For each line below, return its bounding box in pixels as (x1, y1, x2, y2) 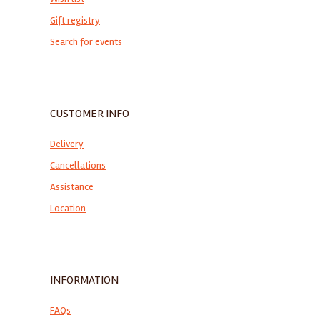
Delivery (50, 138, 84, 151)
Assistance (50, 181, 94, 194)
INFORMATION (50, 273, 119, 288)
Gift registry (50, 14, 100, 27)
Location (50, 202, 86, 215)
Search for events (50, 36, 122, 49)
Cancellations (50, 159, 106, 172)
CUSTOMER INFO (50, 106, 129, 121)
